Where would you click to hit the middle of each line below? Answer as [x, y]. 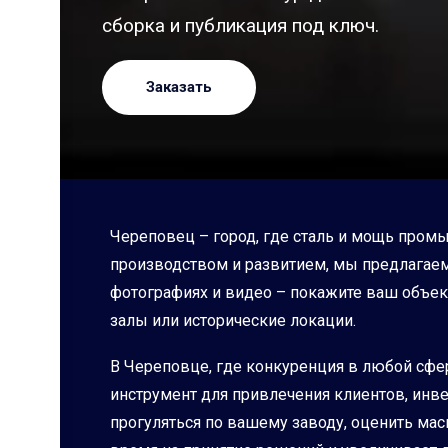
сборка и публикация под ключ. [240, 26]
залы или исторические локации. [233, 321]
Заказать [179, 87]
